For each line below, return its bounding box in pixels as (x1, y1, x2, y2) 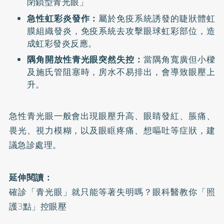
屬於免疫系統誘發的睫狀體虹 (98, 11, 215, 25)
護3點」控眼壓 (8, 200, 67, 213)
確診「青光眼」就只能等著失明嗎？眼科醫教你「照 (8, 185, 215, 198)
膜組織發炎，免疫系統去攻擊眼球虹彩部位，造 (26, 24, 215, 37)
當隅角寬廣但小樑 (143, 53, 215, 66)
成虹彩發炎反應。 (26, 36, 97, 50)
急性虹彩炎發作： (26, 11, 99, 25)
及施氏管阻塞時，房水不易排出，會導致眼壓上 (26, 65, 215, 78)
